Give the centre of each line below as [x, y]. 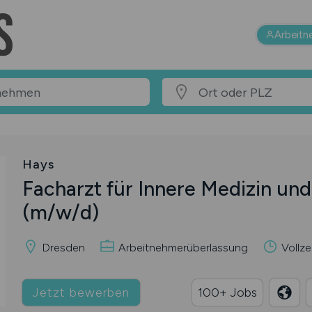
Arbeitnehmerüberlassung [181, 247]
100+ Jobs [227, 292]
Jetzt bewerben [81, 292]
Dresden [62, 247]
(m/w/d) [60, 212]
